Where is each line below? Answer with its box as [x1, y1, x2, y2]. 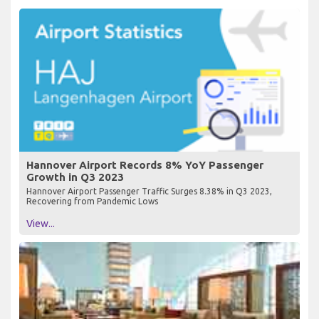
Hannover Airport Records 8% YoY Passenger [26, 158, 263, 171]
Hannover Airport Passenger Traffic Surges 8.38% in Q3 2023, [26, 186, 272, 196]
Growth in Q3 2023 [26, 170, 124, 183]
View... [26, 217, 55, 229]
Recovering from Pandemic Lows [26, 196, 158, 206]
